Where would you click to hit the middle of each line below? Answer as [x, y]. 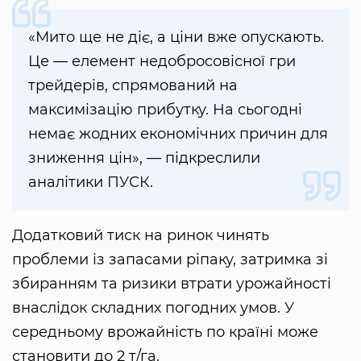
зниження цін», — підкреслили [144, 158]
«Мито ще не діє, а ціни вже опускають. [176, 37]
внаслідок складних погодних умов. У [153, 308]
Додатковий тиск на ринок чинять [141, 236]
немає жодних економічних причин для [178, 134]
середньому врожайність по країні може [165, 332]
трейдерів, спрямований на [133, 86]
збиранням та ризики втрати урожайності [172, 284]
